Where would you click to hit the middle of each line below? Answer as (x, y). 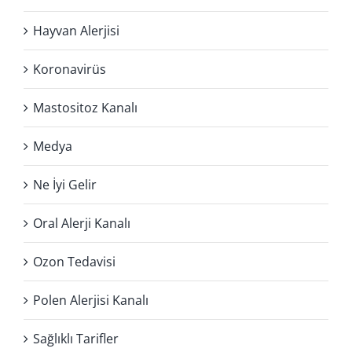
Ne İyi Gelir (65, 184)
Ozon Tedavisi (74, 261)
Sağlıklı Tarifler (76, 338)
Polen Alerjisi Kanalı (91, 300)
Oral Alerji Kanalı (82, 223)
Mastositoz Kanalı (85, 107)
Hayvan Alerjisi (76, 30)
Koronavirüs (70, 69)
